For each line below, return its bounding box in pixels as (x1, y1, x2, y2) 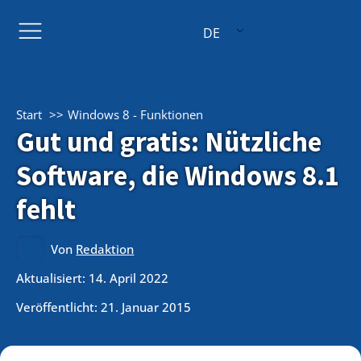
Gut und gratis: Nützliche (16, 124, 322, 160)
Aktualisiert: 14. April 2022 (16, 269, 168, 286)
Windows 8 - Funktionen (68, 106, 203, 122)
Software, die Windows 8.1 (16, 158, 339, 193)
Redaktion (76, 241, 135, 257)
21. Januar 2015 (101, 298, 191, 315)
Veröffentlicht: (16, 298, 101, 315)
